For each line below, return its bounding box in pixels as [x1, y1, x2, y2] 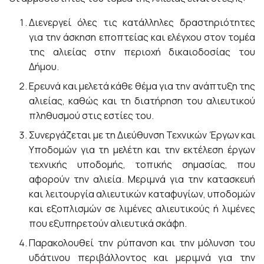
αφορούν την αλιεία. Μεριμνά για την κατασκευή [29, 173, 255, 186]
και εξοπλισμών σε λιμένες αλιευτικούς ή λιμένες [29, 202, 255, 215]
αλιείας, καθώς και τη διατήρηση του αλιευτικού [29, 94, 255, 107]
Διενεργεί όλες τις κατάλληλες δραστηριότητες [29, 16, 255, 29]
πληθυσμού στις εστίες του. [29, 109, 154, 122]
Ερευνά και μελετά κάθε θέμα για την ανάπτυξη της [29, 80, 255, 93]
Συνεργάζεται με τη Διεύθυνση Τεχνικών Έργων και [29, 128, 255, 141]
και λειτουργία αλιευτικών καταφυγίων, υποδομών [29, 187, 255, 200]
